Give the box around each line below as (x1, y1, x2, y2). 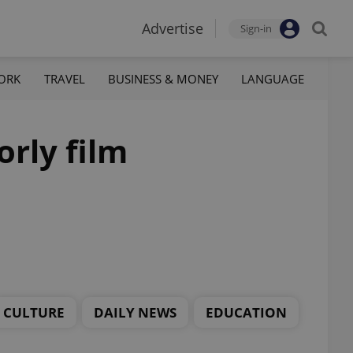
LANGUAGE (240, 70, 304, 87)
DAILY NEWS (94, 303, 176, 321)
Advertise (142, 19, 203, 38)
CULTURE (3, 303, 65, 321)
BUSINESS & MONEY (107, 70, 218, 87)
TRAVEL (43, 70, 85, 87)
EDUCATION (206, 303, 287, 321)
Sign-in (240, 21, 272, 35)
